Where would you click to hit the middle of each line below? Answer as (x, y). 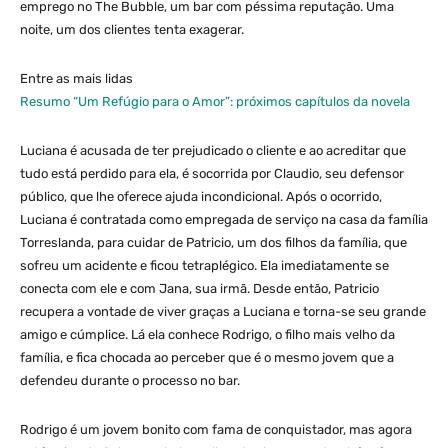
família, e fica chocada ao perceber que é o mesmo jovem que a (207, 357)
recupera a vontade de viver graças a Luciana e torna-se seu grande (223, 311)
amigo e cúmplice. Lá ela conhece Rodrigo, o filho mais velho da (207, 334)
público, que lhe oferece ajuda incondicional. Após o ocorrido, (201, 196)
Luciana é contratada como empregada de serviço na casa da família (224, 219)
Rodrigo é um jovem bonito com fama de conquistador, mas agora (216, 429)
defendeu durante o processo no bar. (130, 380)
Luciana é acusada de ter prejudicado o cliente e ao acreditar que (213, 150)
